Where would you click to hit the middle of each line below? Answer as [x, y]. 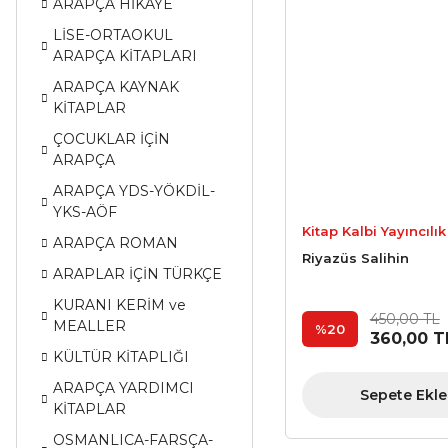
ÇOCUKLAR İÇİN [111, 139]
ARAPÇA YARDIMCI [123, 388]
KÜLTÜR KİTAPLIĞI [121, 357]
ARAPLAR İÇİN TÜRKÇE [137, 274]
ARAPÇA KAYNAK [116, 87]
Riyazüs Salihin [355, 258]
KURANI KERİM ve [119, 305]
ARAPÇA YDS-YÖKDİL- [134, 191]
